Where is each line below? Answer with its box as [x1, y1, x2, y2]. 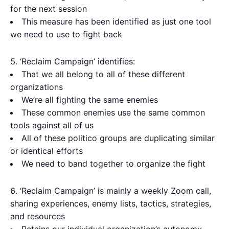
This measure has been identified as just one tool [21, 16, 211, 27]
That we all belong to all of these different [21, 68, 185, 79]
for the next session [10, 3, 87, 14]
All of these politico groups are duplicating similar [21, 132, 215, 143]
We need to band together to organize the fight [21, 158, 205, 169]
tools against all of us [10, 120, 94, 130]
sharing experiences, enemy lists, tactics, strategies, [10, 198, 211, 209]
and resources [10, 211, 65, 221]
